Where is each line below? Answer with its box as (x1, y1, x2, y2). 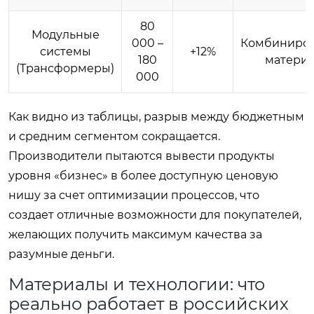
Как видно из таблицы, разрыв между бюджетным (8, 109, 304, 123)
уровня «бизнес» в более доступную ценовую (8, 168, 278, 182)
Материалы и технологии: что (8, 273, 265, 294)
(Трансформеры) (16, 61, 114, 75)
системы (39, 44, 91, 58)
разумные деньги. (8, 247, 114, 261)
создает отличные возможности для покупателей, (8, 207, 301, 221)
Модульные (31, 27, 100, 41)
